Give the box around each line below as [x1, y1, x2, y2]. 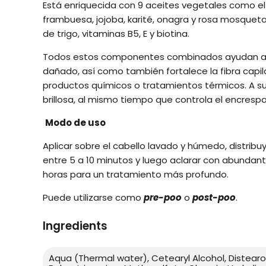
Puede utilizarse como [43, 191, 144, 204]
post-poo [192, 191, 236, 204]
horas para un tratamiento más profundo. [43, 167, 229, 180]
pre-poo [144, 191, 182, 204]
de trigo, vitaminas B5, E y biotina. [43, 27, 189, 40]
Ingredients [43, 217, 107, 234]
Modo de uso [45, 116, 106, 129]
